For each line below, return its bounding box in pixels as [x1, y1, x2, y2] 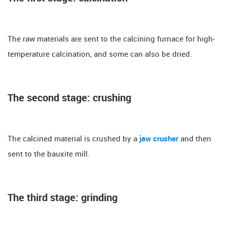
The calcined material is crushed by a [8, 135, 137, 143]
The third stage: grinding [8, 192, 118, 204]
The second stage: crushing [8, 92, 131, 104]
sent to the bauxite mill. [8, 150, 90, 159]
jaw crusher [137, 135, 178, 143]
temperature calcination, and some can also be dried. [8, 50, 192, 59]
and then [178, 135, 211, 143]
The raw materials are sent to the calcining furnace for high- [8, 35, 215, 44]
